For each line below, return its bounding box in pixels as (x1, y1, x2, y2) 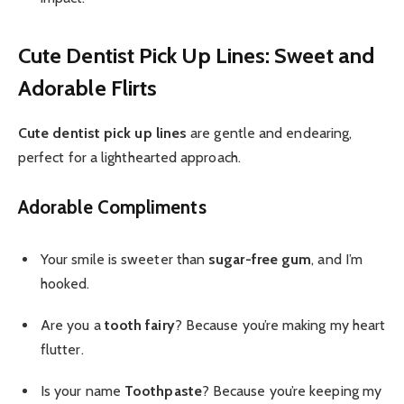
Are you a (41, 316, 105, 334)
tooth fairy (104, 316, 175, 334)
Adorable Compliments (18, 196, 207, 219)
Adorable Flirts (18, 74, 158, 101)
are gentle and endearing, (187, 124, 353, 142)
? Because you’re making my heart (174, 316, 386, 334)
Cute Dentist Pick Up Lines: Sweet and (18, 41, 374, 69)
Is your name (41, 381, 125, 399)
